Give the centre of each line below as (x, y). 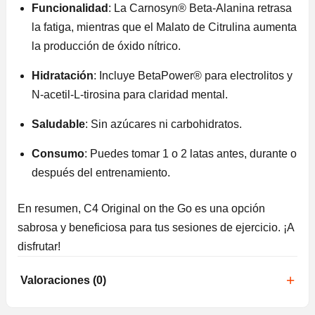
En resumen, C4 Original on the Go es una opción (141, 209)
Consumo (58, 154)
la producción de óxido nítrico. (106, 46)
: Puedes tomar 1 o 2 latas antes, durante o (191, 154)
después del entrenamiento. (101, 173)
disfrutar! (39, 247)
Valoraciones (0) (63, 281)
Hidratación (63, 76)
